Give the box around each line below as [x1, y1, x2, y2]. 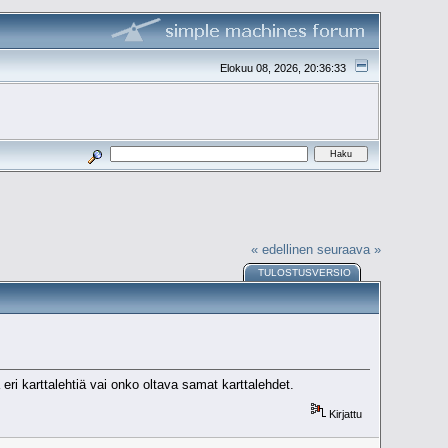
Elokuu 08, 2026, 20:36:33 [220, 61, 350, 74]
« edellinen [250, 241, 313, 257]
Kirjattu [326, 407, 363, 420]
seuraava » [316, 241, 381, 257]
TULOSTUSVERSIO [258, 267, 352, 279]
